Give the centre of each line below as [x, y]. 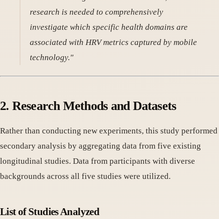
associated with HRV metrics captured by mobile [114, 43]
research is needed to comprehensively [97, 12]
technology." [52, 58]
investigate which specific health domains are [109, 27]
